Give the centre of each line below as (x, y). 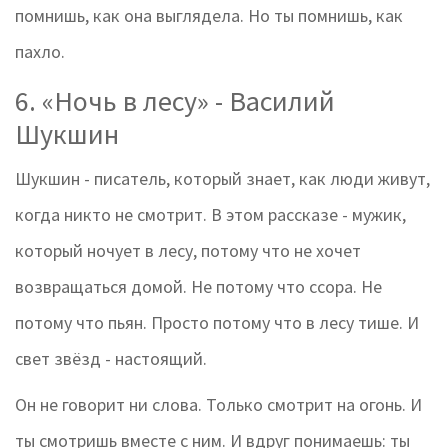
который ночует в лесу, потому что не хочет (188, 251)
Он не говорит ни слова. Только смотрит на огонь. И (218, 405)
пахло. (40, 52)
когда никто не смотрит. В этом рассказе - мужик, (210, 215)
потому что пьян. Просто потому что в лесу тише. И (217, 323)
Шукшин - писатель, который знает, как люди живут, (222, 179)
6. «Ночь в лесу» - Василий (175, 101)
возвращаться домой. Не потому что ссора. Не (198, 287)
